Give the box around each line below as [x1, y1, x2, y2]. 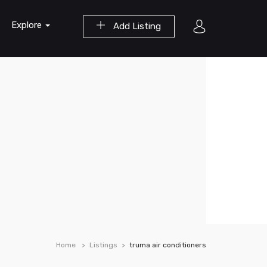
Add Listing [111, 21, 161, 32]
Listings [89, 241, 117, 249]
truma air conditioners [129, 241, 206, 249]
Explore [11, 20, 44, 30]
